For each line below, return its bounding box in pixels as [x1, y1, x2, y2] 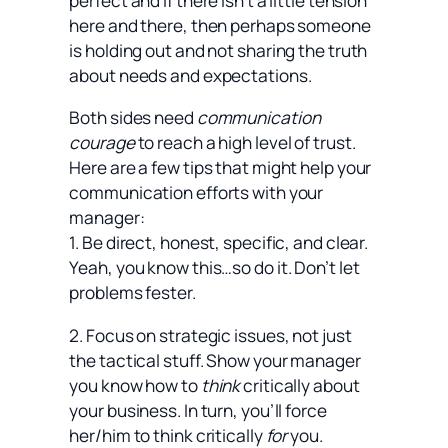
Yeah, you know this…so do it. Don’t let [69, 256, 360, 280]
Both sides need [69, 106, 197, 130]
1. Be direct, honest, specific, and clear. [69, 231, 369, 255]
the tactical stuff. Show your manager [69, 348, 361, 372]
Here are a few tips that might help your [69, 156, 372, 180]
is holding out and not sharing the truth [69, 39, 368, 63]
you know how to [69, 373, 201, 397]
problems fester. [69, 281, 196, 305]
